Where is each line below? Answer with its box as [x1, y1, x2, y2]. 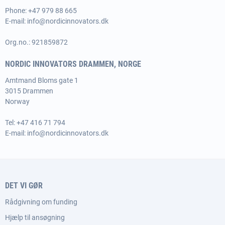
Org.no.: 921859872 [5, 38, 68, 46]
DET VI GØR [5, 181, 43, 190]
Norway [5, 97, 30, 105]
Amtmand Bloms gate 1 [5, 76, 78, 84]
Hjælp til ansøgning [5, 213, 65, 221]
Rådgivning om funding [5, 198, 77, 206]
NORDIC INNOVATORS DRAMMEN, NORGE [5, 59, 141, 69]
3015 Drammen [5, 87, 53, 95]
